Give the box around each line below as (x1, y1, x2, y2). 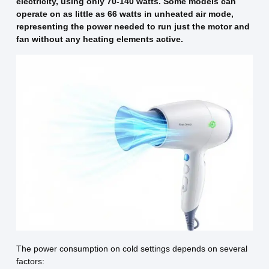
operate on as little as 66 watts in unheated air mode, (16, 9, 234, 19)
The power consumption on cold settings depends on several (16, 243, 247, 253)
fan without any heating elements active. (16, 34, 183, 44)
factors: (16, 256, 44, 266)
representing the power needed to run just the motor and (16, 22, 250, 32)
